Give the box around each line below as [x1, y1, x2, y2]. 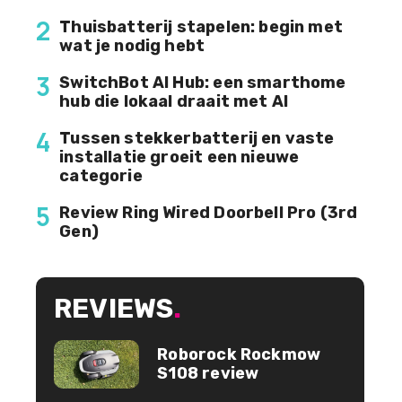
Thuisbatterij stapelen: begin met [59, 17, 343, 37]
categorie [59, 166, 143, 186]
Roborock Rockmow [157, 344, 321, 364]
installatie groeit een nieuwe [59, 147, 300, 167]
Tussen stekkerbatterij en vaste [59, 128, 335, 148]
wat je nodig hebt [59, 36, 205, 56]
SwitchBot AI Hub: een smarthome [59, 73, 346, 92]
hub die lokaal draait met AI [59, 92, 289, 111]
